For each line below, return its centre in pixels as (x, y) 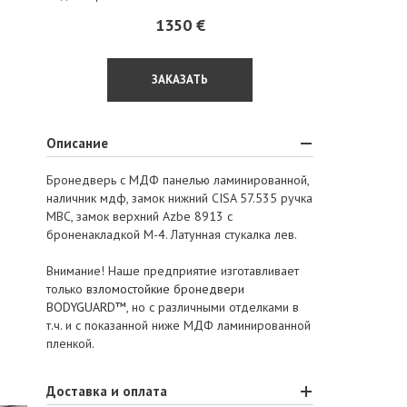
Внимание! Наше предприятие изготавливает (172, 271)
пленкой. (70, 343)
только (66, 289)
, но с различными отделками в (212, 307)
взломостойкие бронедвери (165, 289)
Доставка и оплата (106, 391)
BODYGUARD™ (86, 307)
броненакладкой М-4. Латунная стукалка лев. (171, 234)
